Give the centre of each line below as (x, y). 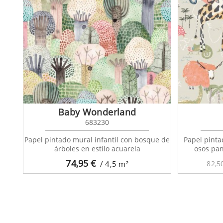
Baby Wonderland (97, 112)
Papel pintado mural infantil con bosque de (97, 139)
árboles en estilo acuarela (97, 148)
